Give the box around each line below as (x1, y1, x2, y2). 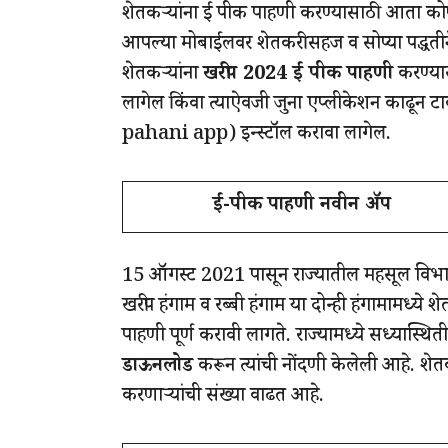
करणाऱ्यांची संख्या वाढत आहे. (122, 381, 324, 414)
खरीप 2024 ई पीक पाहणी (203, 59, 393, 92)
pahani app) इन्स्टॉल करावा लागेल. (122, 119, 391, 152)
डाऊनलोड (122, 351, 193, 384)
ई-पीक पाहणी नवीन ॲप (212, 190, 391, 223)
